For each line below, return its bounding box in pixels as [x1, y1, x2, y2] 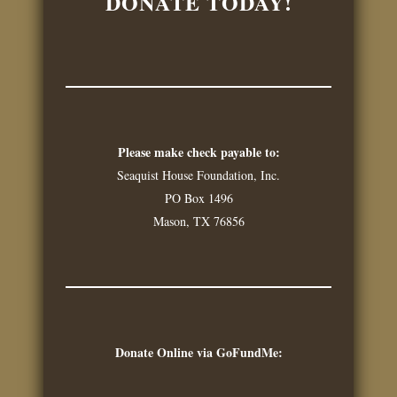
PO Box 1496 [164, 190, 233, 206]
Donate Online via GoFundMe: [114, 343, 283, 362]
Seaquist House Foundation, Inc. [117, 167, 280, 183]
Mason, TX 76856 [152, 213, 245, 230]
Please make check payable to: [117, 143, 280, 161]
